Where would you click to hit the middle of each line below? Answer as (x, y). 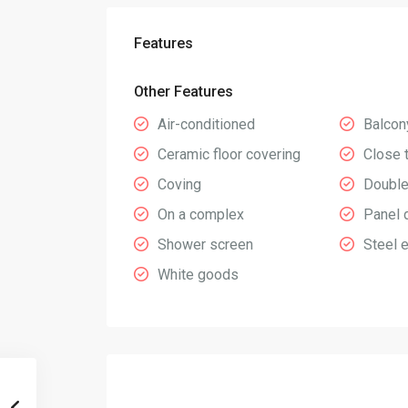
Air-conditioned (206, 125)
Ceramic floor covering (229, 155)
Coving (179, 185)
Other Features (184, 92)
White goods (198, 275)
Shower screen (205, 245)
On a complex (201, 215)
